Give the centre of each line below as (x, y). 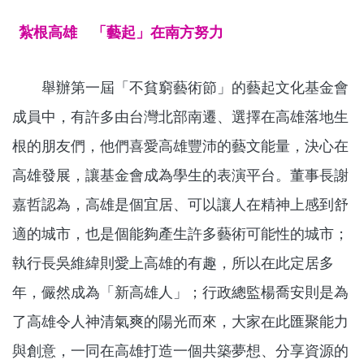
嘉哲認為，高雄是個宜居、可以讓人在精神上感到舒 (180, 205)
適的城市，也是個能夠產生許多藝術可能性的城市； (180, 234)
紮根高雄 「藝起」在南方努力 (121, 32)
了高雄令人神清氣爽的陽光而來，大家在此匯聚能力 (180, 322)
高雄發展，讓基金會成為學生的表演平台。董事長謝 (180, 175)
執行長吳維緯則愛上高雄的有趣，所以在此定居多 (173, 263)
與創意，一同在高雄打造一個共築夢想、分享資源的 (180, 351)
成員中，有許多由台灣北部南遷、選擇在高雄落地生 (180, 117)
